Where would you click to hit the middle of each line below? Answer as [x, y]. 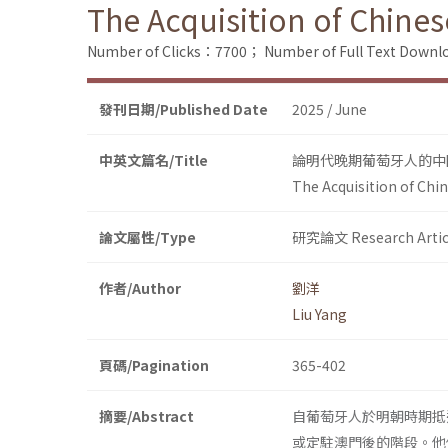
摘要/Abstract [146, 416]
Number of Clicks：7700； [174, 51]
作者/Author [140, 288]
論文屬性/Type [147, 237]
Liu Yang [319, 314]
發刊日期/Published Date [183, 109]
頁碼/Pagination [154, 365]
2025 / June [329, 109]
